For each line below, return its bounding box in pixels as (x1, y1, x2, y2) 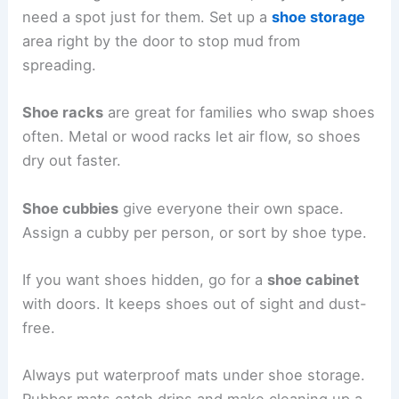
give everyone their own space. (118, 199, 345, 217)
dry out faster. (22, 151, 122, 170)
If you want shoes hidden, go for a (22, 270, 268, 289)
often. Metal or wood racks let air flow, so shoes (22, 127, 362, 146)
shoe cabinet (267, 270, 360, 289)
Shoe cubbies (22, 199, 119, 217)
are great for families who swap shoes (103, 103, 376, 122)
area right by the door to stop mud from (22, 32, 301, 51)
